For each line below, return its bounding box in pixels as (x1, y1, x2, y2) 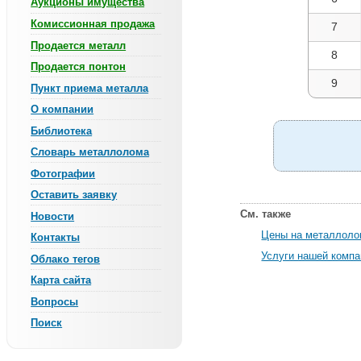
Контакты (31, 231, 81, 244)
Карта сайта (31, 274, 92, 287)
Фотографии (31, 167, 96, 180)
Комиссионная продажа (31, 17, 156, 30)
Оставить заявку (31, 189, 118, 201)
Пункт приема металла (31, 81, 149, 94)
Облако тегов (31, 252, 101, 265)
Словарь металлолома (31, 146, 150, 159)
